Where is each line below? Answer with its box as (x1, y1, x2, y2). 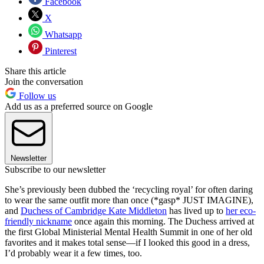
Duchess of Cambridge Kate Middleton (21, 206, 167, 216)
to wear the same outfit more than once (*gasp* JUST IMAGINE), (5, 195, 253, 206)
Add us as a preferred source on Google (5, 101, 153, 112)
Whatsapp (42, 29, 82, 40)
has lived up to (167, 206, 226, 216)
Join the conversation (5, 77, 83, 87)
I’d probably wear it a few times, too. (5, 248, 142, 259)
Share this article (5, 66, 66, 77)
